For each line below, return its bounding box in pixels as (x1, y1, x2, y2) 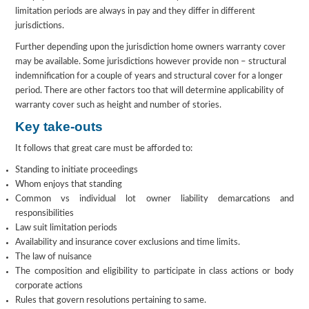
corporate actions (15, 281, 83, 291)
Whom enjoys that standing (15, 180, 123, 190)
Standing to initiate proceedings (15, 166, 139, 175)
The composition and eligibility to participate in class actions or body (15, 267, 294, 277)
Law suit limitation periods (15, 223, 118, 233)
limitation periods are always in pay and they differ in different (15, 7, 256, 17)
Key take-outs (15, 119, 103, 134)
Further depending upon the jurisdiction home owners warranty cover (15, 43, 286, 52)
